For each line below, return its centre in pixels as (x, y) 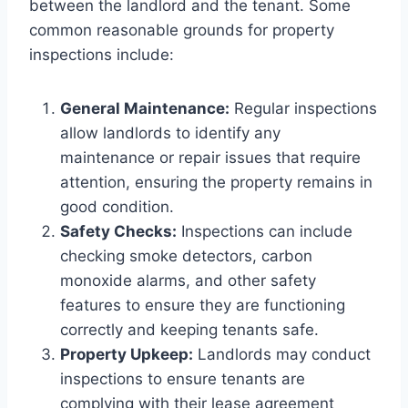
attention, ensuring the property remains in (216, 182)
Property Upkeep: (127, 354)
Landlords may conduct (282, 354)
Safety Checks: (118, 231)
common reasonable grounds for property (182, 30)
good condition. (117, 206)
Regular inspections (303, 108)
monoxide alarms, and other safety (188, 280)
